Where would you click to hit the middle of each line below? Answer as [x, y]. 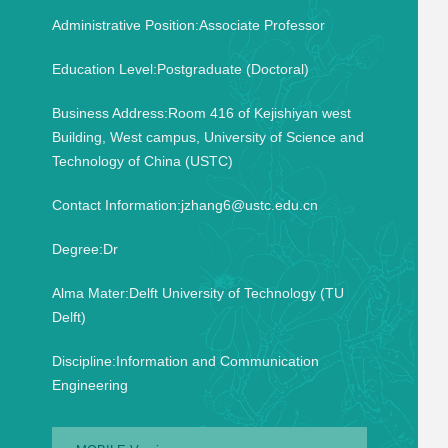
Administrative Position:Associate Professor [188, 25]
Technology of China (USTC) [142, 161]
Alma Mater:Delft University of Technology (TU [197, 293]
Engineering [89, 385]
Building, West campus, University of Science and [207, 137]
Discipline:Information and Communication [185, 361]
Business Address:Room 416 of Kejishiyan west [201, 113]
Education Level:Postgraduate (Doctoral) [180, 69]
